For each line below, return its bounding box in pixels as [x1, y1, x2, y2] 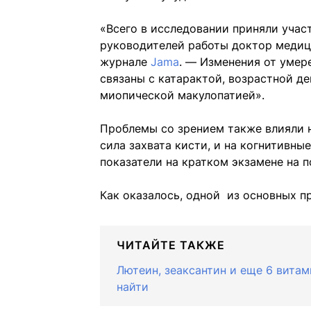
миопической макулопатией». [100, 88, 264, 103]
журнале [100, 55, 151, 69]
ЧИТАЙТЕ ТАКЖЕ [117, 238, 225, 253]
